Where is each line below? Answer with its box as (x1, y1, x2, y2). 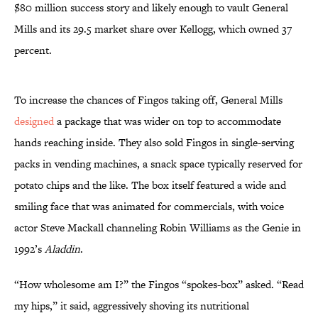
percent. (14, 43, 52, 58)
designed (14, 114, 54, 129)
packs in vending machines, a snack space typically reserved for (14, 156, 302, 172)
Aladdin (45, 241, 80, 257)
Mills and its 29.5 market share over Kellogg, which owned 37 (14, 21, 292, 37)
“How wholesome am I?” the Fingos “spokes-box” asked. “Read (14, 277, 304, 292)
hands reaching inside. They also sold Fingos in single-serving (14, 135, 294, 150)
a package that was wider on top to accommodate (54, 114, 281, 129)
